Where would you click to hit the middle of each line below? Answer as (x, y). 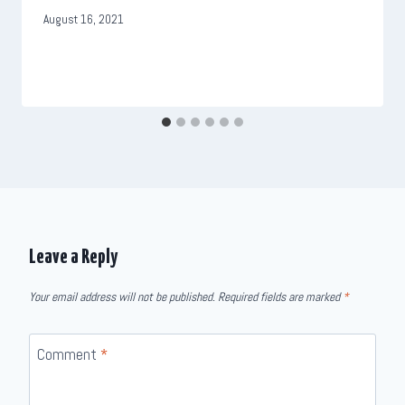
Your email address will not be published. (122, 297)
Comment (68, 354)
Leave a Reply (73, 258)
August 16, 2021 (84, 20)
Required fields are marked (280, 297)
